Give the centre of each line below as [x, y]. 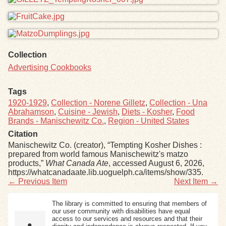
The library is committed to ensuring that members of [129, 203]
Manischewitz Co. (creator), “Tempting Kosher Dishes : [105, 145]
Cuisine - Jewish [88, 112]
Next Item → [196, 182]
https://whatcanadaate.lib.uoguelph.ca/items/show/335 [105, 173]
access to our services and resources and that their [127, 218]
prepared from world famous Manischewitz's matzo [98, 154]
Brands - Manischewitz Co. [56, 121]
